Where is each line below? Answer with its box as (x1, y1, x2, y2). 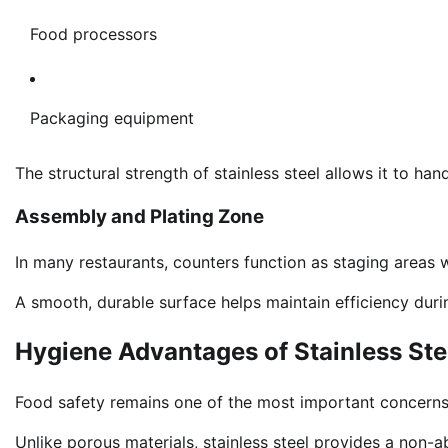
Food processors (30, 23, 157, 44)
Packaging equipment (30, 107, 194, 128)
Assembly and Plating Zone (15, 205, 264, 229)
